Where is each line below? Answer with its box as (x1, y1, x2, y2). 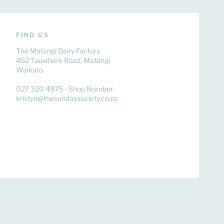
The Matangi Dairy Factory (16, 46, 100, 55)
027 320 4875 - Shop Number (16, 84, 113, 93)
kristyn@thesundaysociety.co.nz (16, 94, 118, 102)
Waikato (16, 65, 43, 74)
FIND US (16, 31, 49, 38)
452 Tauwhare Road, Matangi (16, 56, 110, 64)
